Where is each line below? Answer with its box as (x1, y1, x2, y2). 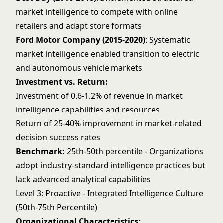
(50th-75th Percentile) (16, 202, 97, 213)
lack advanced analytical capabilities (16, 174, 151, 185)
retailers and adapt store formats (16, 20, 142, 31)
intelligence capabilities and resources (16, 104, 160, 115)
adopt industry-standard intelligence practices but (16, 160, 205, 171)
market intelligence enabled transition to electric (16, 48, 199, 59)
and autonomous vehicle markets (16, 62, 142, 73)
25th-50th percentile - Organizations (65, 146, 203, 157)
